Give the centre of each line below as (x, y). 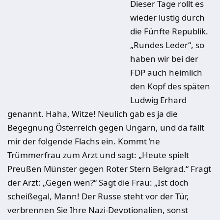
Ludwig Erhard (158, 100)
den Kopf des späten (170, 86)
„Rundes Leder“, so (167, 45)
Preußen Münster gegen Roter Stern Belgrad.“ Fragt (109, 169)
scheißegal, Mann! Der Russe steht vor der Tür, (98, 196)
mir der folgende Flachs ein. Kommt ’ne (84, 141)
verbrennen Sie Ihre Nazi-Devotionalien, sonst (98, 210)
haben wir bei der (164, 59)
